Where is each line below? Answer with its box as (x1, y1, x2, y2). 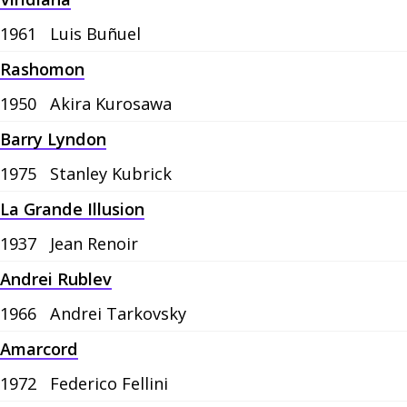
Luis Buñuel (50, 23, 141, 45)
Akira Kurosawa (50, 93, 172, 115)
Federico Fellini (50, 372, 168, 395)
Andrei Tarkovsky (50, 303, 186, 325)
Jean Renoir (50, 233, 138, 255)
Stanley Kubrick (50, 163, 172, 185)
